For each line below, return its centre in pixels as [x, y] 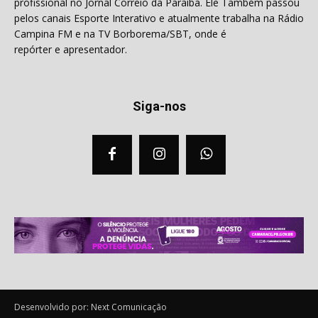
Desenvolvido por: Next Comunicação [91, 307]
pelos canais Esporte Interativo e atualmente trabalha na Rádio [159, 18]
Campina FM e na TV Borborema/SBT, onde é [120, 34]
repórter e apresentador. [71, 50]
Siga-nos [159, 106]
